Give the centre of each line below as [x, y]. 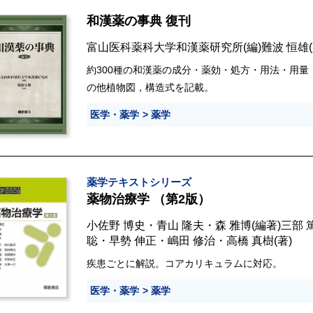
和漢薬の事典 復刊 [139, 21]
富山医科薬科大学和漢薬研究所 [165, 47]
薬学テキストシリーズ [139, 183]
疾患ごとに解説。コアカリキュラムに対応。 [184, 264]
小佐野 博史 [116, 225]
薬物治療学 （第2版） [148, 199]
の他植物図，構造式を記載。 [150, 88]
